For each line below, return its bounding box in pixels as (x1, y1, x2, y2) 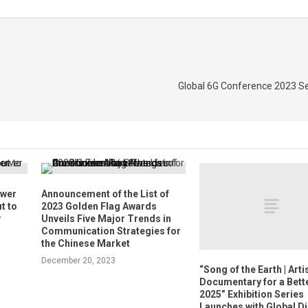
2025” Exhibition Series (199, 289, 305, 300)
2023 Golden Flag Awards (41, 201, 157, 212)
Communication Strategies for (41, 225, 181, 237)
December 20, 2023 (41, 256, 115, 266)
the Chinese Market (41, 238, 130, 250)
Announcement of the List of (41, 188, 169, 200)
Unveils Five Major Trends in (41, 213, 171, 225)
